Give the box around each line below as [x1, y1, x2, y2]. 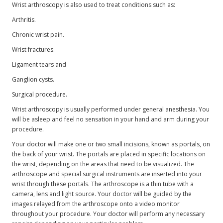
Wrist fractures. [12, 45, 55, 54]
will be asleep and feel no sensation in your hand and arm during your [12, 114, 210, 123]
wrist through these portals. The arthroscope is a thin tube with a [12, 179, 194, 188]
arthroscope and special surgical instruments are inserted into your [12, 169, 203, 178]
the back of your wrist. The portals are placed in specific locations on [12, 149, 206, 158]
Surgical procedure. [12, 90, 68, 99]
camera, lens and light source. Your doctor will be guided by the [12, 189, 192, 198]
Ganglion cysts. [12, 75, 55, 84]
